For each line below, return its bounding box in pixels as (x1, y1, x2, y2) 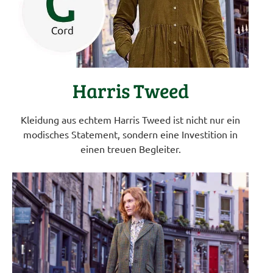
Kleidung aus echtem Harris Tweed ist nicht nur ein (21, 113, 240, 126)
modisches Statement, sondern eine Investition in (23, 127, 238, 140)
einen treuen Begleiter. (80, 142, 181, 155)
